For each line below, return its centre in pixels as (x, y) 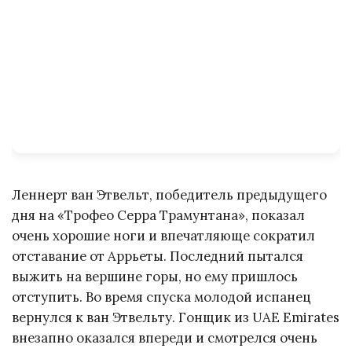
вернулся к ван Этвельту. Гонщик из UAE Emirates (176, 317)
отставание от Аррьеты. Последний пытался (158, 256)
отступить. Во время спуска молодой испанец (161, 297)
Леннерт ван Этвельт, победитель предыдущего (169, 194)
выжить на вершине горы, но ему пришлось (155, 276)
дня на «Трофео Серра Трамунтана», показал (158, 215)
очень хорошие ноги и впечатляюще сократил (163, 235)
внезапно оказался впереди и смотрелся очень (165, 337)
